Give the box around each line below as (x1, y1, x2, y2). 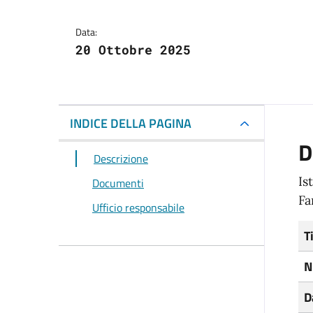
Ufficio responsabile (92, 198, 184, 216)
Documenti (92, 175, 144, 192)
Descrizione (94, 150, 148, 168)
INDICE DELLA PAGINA (70, 114, 191, 133)
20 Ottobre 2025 (75, 41, 191, 59)
